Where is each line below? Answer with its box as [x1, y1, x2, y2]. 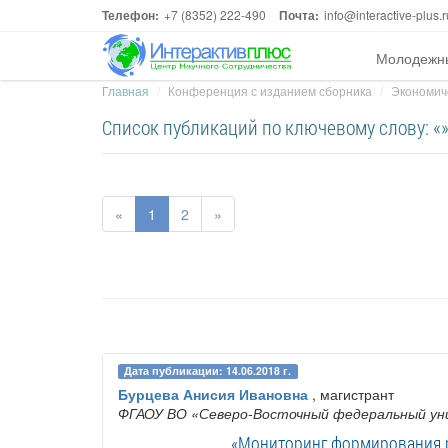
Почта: [279, 6, 319, 24]
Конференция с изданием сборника [168, 82, 372, 99]
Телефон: [102, 6, 159, 24]
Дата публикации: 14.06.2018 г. [124, 363, 292, 379]
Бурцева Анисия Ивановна [118, 384, 308, 405]
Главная [102, 82, 149, 99]
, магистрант [308, 384, 394, 405]
